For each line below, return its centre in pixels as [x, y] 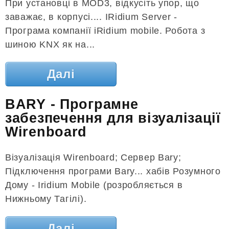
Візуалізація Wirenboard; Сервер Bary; [93, 157]
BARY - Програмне [72, 105]
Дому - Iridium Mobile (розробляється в [94, 185]
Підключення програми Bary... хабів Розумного [113, 171]
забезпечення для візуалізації [113, 118]
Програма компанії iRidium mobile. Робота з [105, 30]
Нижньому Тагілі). [46, 199]
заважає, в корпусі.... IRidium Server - [91, 17]
